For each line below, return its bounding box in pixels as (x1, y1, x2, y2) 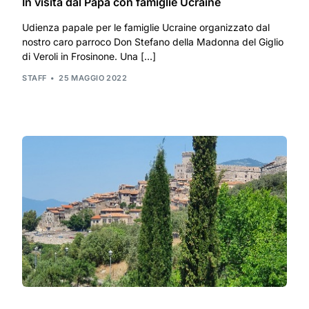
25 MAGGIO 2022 (59, 73, 128, 83)
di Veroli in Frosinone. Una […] (22, 50, 157, 62)
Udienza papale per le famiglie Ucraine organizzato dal (22, 21, 270, 33)
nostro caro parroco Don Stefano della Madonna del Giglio (22, 35, 284, 48)
